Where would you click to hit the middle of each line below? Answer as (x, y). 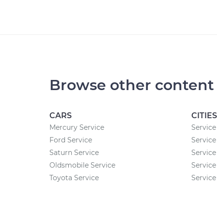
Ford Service (71, 140)
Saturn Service (74, 153)
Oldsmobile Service (82, 165)
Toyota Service (74, 178)
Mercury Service (77, 127)
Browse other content (132, 85)
